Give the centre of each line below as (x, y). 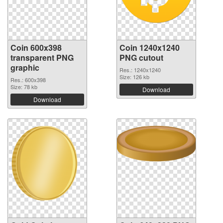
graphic (25, 67)
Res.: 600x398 (28, 79)
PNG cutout (141, 57)
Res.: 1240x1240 (140, 69)
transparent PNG (42, 57)
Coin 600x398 (36, 47)
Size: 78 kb (24, 86)
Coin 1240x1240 (150, 47)
